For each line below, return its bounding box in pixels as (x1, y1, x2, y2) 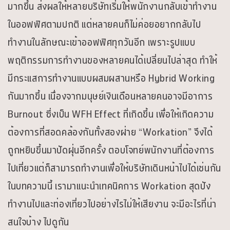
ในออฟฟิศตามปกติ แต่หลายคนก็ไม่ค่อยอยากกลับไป (8, 16, 201, 32)
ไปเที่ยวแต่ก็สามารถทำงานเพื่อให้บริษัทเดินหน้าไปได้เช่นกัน (8, 160, 221, 176)
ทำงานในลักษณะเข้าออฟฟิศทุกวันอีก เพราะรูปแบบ (8, 34, 196, 50)
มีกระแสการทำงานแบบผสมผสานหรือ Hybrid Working (8, 70, 215, 86)
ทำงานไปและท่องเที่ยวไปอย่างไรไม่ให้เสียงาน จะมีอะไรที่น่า (8, 196, 217, 212)
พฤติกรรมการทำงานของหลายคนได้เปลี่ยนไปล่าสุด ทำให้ (8, 52, 218, 68)
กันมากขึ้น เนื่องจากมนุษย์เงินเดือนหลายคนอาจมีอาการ (8, 88, 213, 104)
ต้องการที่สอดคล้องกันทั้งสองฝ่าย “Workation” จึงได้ (8, 124, 213, 140)
